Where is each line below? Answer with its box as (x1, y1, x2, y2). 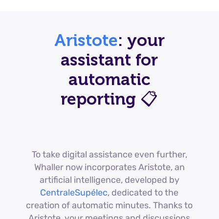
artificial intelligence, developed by (39, 175, 179, 185)
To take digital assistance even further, (31, 149, 187, 160)
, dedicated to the (108, 187, 179, 198)
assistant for (61, 50, 158, 70)
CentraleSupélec (40, 187, 108, 198)
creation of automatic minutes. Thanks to (26, 200, 193, 211)
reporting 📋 (61, 89, 158, 109)
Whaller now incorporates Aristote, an (34, 162, 185, 173)
